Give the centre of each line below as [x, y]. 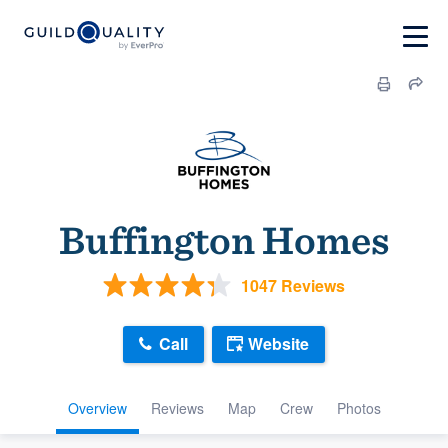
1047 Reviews [293, 285]
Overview [97, 407]
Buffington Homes [224, 240]
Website [278, 344]
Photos [358, 407]
